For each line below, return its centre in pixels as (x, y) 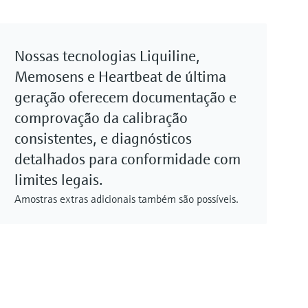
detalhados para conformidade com (128, 159)
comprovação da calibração (101, 118)
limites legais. (59, 180)
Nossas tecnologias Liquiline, (107, 56)
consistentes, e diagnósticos (103, 139)
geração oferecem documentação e (125, 98)
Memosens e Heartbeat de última (120, 77)
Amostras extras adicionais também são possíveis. (126, 199)
